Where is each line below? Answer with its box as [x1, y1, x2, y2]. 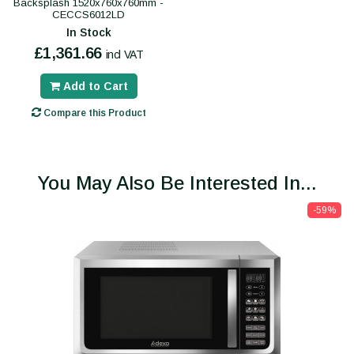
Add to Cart [62, 80, 128, 93]
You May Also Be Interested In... [37, 172, 317, 194]
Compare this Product [40, 107, 146, 119]
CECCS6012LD [52, 9, 125, 21]
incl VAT [105, 48, 144, 62]
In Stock [66, 26, 111, 40]
